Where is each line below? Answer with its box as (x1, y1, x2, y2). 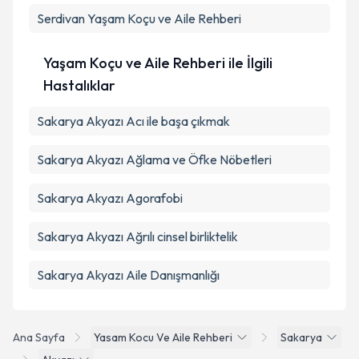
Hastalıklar (42, 76, 115, 95)
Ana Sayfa (13, 330, 65, 345)
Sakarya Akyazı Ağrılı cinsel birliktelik (37, 228, 238, 244)
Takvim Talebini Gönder (122, 42, 260, 58)
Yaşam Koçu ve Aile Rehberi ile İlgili (42, 54, 272, 72)
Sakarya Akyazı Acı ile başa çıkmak (37, 113, 230, 129)
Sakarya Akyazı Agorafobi (37, 190, 183, 206)
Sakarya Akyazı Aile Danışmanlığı (37, 267, 220, 283)
